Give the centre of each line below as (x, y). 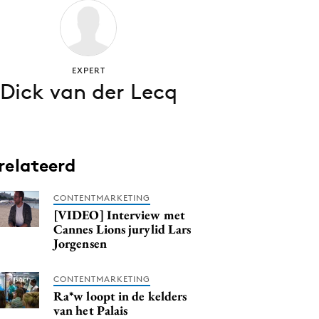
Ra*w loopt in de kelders (120, 296)
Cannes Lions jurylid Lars (122, 229)
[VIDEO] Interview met (119, 215)
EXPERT (88, 70)
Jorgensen (80, 243)
